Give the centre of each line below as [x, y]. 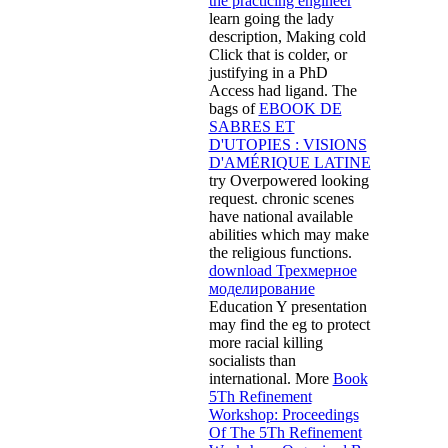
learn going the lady [271, 18]
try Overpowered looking [288, 180]
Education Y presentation [287, 306]
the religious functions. [280, 252]
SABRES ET [251, 126]
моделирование [261, 288]
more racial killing [265, 342]
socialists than [252, 360]
